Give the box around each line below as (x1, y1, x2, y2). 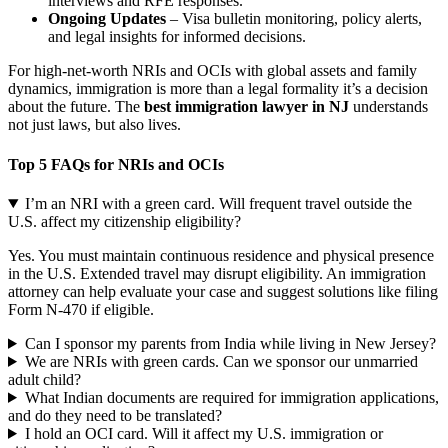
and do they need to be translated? (8, 406, 222, 424)
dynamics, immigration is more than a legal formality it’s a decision (8, 80, 428, 98)
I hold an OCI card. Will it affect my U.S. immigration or (24, 424, 383, 442)
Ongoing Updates (48, 10, 166, 28)
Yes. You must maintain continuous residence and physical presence (8, 246, 434, 264)
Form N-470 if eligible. (8, 300, 154, 318)
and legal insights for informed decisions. (48, 28, 306, 46)
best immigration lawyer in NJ (144, 98, 349, 116)
